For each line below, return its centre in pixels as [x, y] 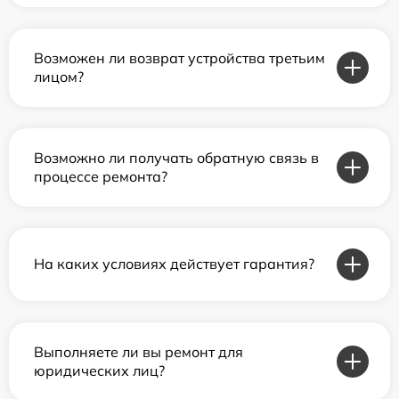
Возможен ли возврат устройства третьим [179, 57]
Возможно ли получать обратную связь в [176, 157]
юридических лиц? [99, 370]
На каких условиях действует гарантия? [174, 264]
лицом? [59, 76]
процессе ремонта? [101, 176]
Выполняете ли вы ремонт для [138, 351]
